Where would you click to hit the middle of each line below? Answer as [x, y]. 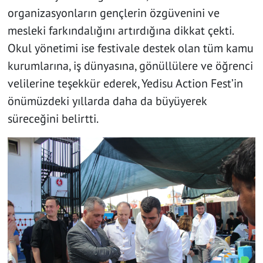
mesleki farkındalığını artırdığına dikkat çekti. [120, 30]
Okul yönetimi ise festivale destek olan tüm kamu [130, 48]
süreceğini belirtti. [53, 118]
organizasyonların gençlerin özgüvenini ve [113, 13]
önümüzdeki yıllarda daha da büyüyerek [107, 101]
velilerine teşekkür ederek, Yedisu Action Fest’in [125, 83]
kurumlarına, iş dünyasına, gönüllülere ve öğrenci [130, 65]
